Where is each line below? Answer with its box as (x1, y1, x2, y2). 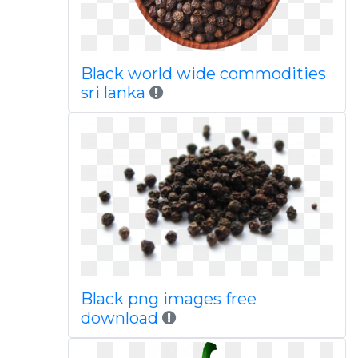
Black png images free (80, 289, 257, 308)
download (80, 308, 158, 328)
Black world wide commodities (80, 64, 326, 83)
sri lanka (80, 83, 145, 102)
